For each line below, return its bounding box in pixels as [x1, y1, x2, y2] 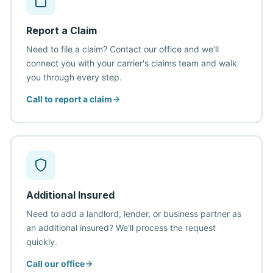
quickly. [26, 236, 57, 247]
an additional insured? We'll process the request [26, 222, 216, 233]
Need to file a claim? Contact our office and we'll [26, 44, 219, 54]
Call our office [26, 258, 85, 269]
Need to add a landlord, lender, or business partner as [26, 208, 241, 219]
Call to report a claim [26, 94, 112, 104]
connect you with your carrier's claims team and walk [26, 58, 237, 68]
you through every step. [26, 72, 122, 82]
